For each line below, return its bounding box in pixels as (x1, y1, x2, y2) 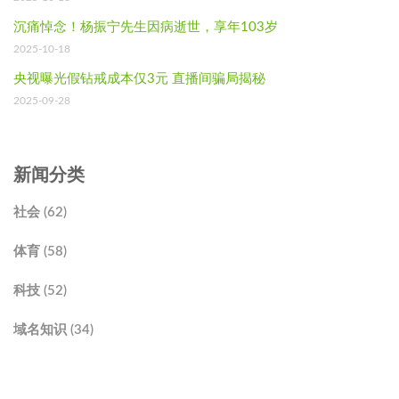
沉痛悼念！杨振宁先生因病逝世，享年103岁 (13, 20, 278, 34)
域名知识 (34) (13, 322, 94, 337)
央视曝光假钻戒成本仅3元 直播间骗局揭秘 (13, 71, 265, 85)
